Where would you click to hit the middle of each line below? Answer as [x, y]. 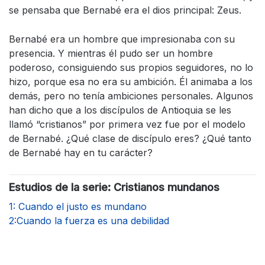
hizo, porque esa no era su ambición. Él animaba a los [131, 82]
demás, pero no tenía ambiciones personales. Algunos [131, 96]
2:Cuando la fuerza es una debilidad [89, 221]
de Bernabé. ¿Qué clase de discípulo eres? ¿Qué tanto [130, 139]
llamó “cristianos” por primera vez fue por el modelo [127, 125]
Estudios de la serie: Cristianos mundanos [114, 188]
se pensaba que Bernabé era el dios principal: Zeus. [127, 10]
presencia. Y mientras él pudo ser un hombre [111, 54]
